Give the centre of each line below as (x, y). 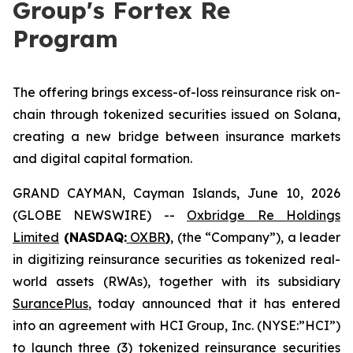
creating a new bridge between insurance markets (176, 136)
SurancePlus (50, 303)
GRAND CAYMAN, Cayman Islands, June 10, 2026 (176, 193)
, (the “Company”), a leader (255, 237)
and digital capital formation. (102, 158)
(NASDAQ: (93, 237)
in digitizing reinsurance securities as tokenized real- (176, 259)
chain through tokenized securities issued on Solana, (176, 114)
